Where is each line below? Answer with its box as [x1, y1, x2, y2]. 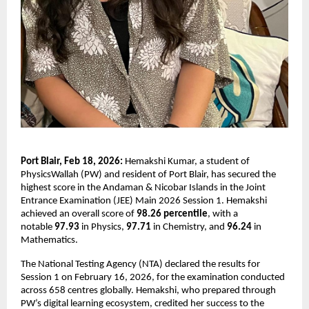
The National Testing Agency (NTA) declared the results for [21, 259, 260, 270]
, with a [208, 209, 238, 220]
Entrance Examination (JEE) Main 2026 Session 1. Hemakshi [21, 196, 267, 207]
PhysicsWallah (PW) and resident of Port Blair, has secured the [21, 170, 276, 181]
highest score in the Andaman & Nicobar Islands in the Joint [21, 183, 266, 194]
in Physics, [81, 222, 126, 233]
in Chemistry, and [153, 222, 227, 233]
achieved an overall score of [21, 209, 137, 220]
